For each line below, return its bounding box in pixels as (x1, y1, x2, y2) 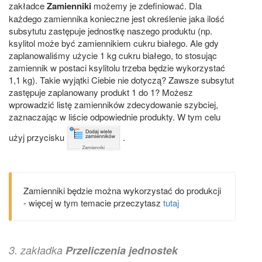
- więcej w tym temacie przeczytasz (23, 196, 163, 209)
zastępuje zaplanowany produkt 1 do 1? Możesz (9, 86, 193, 99)
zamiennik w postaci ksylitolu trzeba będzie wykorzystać (9, 61, 225, 74)
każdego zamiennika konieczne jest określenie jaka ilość (9, 12, 225, 25)
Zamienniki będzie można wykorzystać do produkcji (23, 184, 221, 197)
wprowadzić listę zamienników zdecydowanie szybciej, (9, 98, 218, 111)
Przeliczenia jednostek (65, 243, 178, 258)
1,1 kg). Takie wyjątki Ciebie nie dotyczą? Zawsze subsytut (9, 74, 234, 87)
